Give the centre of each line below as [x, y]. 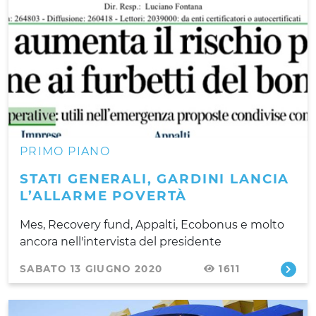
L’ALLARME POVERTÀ [104, 195]
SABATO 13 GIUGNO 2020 [91, 268]
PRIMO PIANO [65, 151]
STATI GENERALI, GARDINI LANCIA [155, 178]
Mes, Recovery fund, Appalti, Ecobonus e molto [152, 224]
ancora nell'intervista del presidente [121, 241]
